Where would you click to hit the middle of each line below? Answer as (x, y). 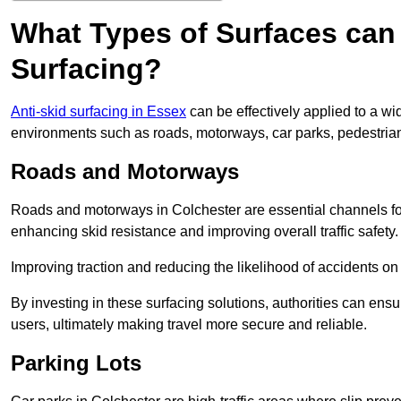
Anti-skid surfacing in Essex (98, 112)
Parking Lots (76, 363)
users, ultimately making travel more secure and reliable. (189, 325)
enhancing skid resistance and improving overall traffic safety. (205, 232)
